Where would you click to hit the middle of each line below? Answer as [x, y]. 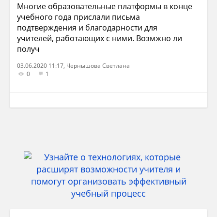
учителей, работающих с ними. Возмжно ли [100, 38]
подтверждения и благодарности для [87, 28]
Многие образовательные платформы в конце [105, 6]
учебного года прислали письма [78, 17]
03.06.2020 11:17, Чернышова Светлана [73, 66]
